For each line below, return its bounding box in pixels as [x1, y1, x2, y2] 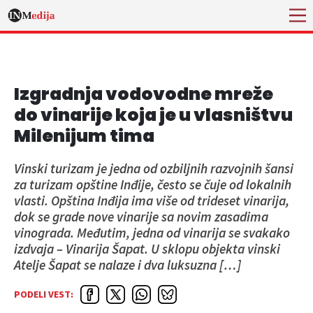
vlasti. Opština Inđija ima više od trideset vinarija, [14, 192, 289, 209]
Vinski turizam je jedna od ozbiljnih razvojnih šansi [14, 160, 293, 177]
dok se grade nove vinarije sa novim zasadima [14, 208, 268, 225]
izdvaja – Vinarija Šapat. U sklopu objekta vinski [14, 240, 280, 257]
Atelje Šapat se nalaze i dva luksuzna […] [14, 256, 241, 273]
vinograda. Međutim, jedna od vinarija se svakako [14, 224, 290, 241]
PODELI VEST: [14, 287, 73, 300]
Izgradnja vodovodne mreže [14, 82, 273, 106]
